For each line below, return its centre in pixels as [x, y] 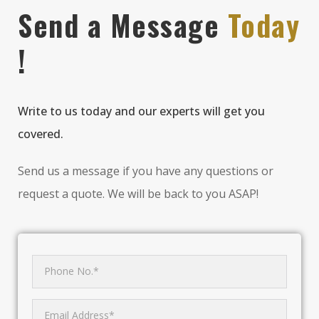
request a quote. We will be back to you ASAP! [138, 193]
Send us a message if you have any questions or [146, 171]
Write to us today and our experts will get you [141, 111]
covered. [41, 134]
